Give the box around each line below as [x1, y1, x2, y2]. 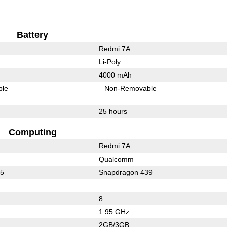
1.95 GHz [98, 207, 129, 216]
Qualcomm [98, 155, 134, 163]
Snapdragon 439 [98, 168, 153, 176]
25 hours [98, 107, 127, 116]
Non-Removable [104, 84, 157, 92]
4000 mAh [98, 70, 132, 79]
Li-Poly [98, 57, 121, 66]
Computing [8, 127, 57, 137]
